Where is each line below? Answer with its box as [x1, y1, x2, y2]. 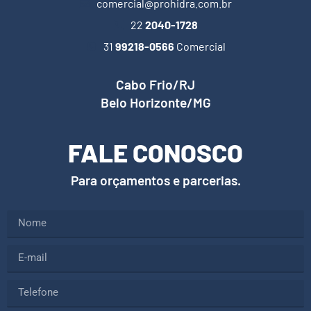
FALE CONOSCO [68, 136, 243, 167]
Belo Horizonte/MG [100, 94, 211, 110]
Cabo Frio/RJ [116, 76, 195, 92]
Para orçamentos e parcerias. [70, 171, 241, 188]
